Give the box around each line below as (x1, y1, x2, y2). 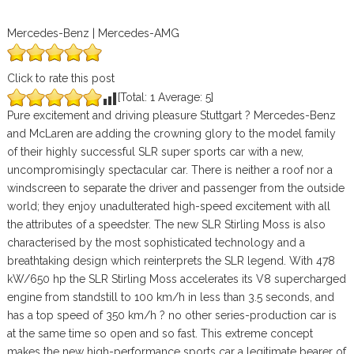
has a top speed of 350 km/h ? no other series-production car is (6, 309, 337, 322)
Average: (154, 91, 205, 104)
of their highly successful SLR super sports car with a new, (6, 145, 303, 158)
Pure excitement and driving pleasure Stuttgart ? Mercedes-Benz (6, 109, 336, 122)
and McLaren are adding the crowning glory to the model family (6, 127, 336, 140)
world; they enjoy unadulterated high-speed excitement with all (6, 200, 330, 213)
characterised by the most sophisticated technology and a (6, 236, 305, 249)
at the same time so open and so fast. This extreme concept (6, 327, 313, 340)
